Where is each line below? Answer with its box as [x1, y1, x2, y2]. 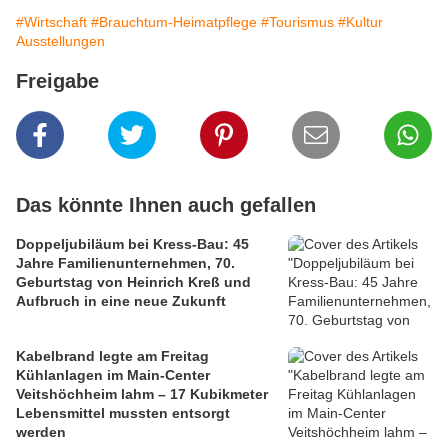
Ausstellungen [16, 33, 105, 50]
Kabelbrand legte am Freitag [16, 348, 209, 365]
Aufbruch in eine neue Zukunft [16, 293, 226, 310]
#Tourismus [261, 14, 334, 31]
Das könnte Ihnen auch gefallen [16, 194, 316, 217]
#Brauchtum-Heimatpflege [91, 14, 257, 31]
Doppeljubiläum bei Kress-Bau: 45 [16, 236, 249, 253]
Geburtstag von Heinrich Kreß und [16, 274, 251, 291]
